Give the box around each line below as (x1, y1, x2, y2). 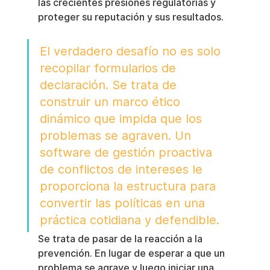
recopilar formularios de (39, 61, 180, 76)
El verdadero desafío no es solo (39, 44, 224, 59)
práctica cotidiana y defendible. (39, 213, 219, 228)
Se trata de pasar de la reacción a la (37, 233, 205, 245)
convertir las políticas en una (39, 196, 209, 211)
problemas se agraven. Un (39, 128, 195, 143)
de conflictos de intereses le (39, 162, 206, 177)
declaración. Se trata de (39, 78, 180, 93)
